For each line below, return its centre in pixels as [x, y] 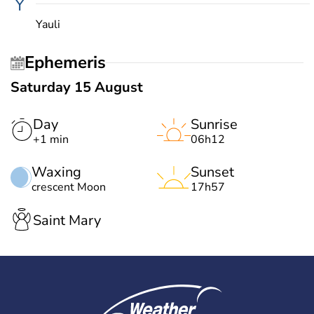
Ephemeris [70, 63]
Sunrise [214, 124]
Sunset [212, 172]
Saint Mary [67, 221]
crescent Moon [69, 187]
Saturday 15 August [77, 87]
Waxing [56, 172]
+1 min [51, 139]
